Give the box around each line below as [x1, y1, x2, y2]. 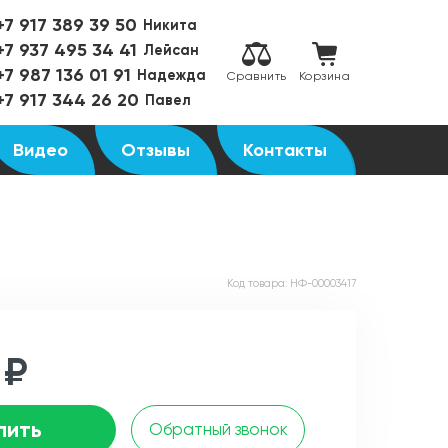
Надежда [136, 66, 206, 84]
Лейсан [142, 41, 199, 59]
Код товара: [227, 277, 290, 290]
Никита [142, 16, 197, 34]
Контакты [243, 139, 328, 161]
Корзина [298, 69, 350, 84]
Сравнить [226, 69, 287, 84]
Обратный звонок [148, 419, 288, 439]
